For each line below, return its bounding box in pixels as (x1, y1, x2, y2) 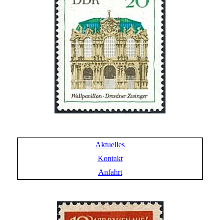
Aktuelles (95, 140, 125, 149)
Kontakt (97, 154, 123, 163)
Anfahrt (98, 167, 122, 176)
